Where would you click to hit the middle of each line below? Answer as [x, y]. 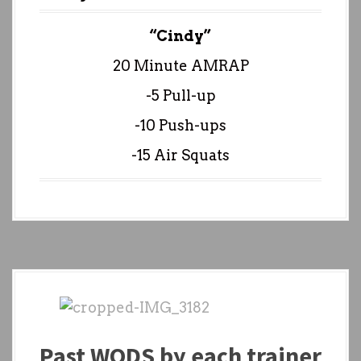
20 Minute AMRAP [180, 65]
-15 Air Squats [180, 155]
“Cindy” [180, 35]
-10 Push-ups [180, 125]
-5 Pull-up [180, 95]
